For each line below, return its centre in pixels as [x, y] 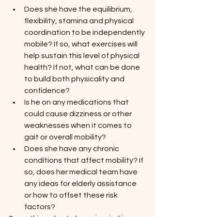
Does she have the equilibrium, [79, 9]
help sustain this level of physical [83, 56]
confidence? [47, 91]
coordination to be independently [85, 33]
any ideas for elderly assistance [81, 184]
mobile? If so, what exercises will [82, 44]
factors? [40, 207]
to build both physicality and [75, 79]
